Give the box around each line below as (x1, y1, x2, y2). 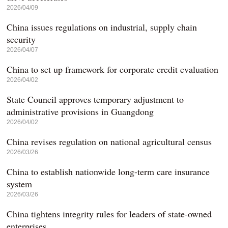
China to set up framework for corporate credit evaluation (7, 63, 219, 75)
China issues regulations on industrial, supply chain (7, 21, 197, 33)
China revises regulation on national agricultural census (7, 135, 212, 148)
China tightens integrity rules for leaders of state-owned (7, 208, 212, 220)
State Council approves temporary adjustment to (7, 93, 184, 105)
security (7, 33, 36, 45)
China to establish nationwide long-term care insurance (7, 165, 210, 178)
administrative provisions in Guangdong (7, 105, 154, 118)
